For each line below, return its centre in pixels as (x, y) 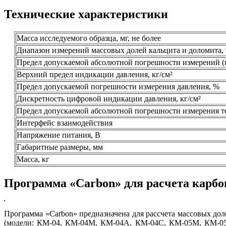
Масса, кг (33, 159)
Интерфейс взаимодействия (65, 123)
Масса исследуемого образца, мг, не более (89, 38)
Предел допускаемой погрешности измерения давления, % (118, 87)
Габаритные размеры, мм (60, 147)
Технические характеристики (86, 14)
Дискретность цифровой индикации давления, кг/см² (109, 99)
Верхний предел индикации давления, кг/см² (95, 75)
